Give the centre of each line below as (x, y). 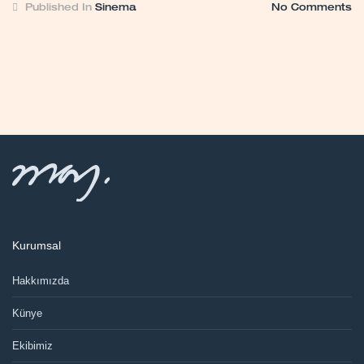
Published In (58, 9)
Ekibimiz (32, 345)
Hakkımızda (41, 280)
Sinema (115, 9)
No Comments (312, 9)
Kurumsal (37, 246)
